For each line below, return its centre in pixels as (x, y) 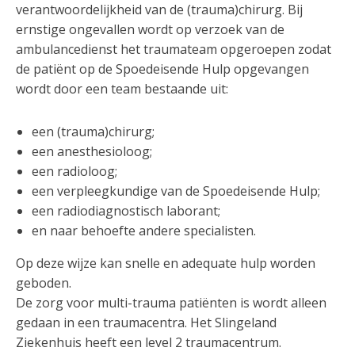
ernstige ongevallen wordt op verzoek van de (150, 29)
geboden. (45, 283)
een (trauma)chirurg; (93, 132)
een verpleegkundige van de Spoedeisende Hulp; (176, 191)
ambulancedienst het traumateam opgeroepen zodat (174, 49)
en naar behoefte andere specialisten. (145, 231)
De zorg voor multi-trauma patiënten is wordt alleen (171, 303)
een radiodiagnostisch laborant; (126, 211)
